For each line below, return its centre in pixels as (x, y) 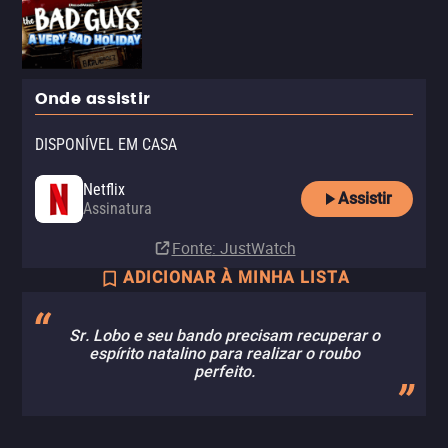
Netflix (104, 189)
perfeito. (224, 371)
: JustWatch (253, 248)
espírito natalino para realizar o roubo (224, 353)
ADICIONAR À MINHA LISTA (236, 277)
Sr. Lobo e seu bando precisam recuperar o (224, 335)
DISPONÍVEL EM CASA (106, 144)
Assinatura (117, 208)
